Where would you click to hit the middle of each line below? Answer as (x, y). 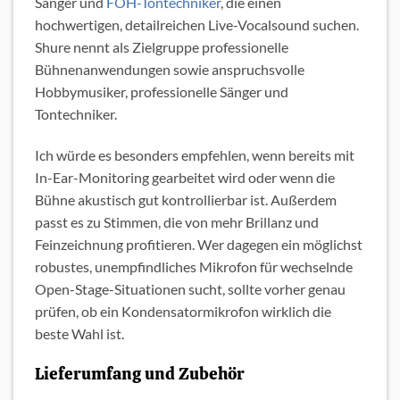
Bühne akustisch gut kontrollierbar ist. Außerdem (186, 199)
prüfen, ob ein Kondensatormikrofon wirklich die (183, 311)
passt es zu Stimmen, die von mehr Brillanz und (177, 221)
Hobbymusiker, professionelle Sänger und (162, 92)
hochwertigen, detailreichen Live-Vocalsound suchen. (197, 25)
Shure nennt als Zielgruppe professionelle (162, 47)
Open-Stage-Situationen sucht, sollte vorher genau (190, 288)
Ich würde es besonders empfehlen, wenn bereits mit (195, 154)
